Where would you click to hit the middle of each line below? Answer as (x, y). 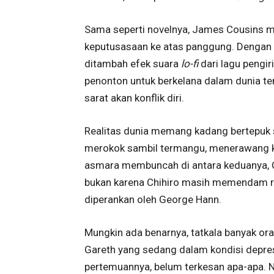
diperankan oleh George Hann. (153, 199)
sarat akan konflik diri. (134, 98)
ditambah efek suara (133, 63)
